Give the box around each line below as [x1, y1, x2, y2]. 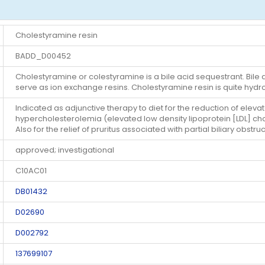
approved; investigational [15, 144, 114, 156]
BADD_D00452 [15, 50, 71, 62]
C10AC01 [15, 165, 47, 177]
